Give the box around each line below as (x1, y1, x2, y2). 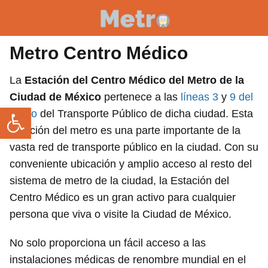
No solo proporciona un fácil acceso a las (10, 237, 206, 249)
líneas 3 (181, 91, 218, 103)
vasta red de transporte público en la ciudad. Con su (10, 141, 258, 153)
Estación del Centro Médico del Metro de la (25, 74, 244, 86)
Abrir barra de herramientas (5, 102, 15, 124)
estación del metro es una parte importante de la (10, 124, 240, 136)
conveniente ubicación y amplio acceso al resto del (10, 158, 252, 170)
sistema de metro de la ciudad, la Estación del (10, 175, 229, 187)
